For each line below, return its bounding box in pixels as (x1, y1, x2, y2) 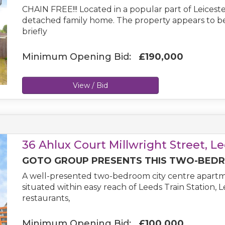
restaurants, (22, 193, 70, 203)
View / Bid (73, 81, 108, 90)
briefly (22, 27, 48, 36)
